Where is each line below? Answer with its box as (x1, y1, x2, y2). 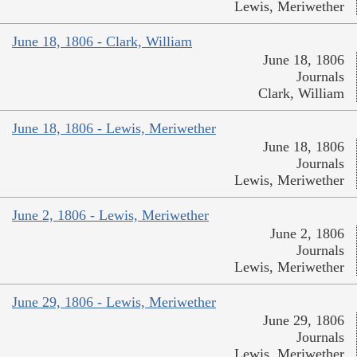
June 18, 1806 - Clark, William (12, 33, 192, 50)
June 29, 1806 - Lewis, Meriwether (12, 294, 216, 311)
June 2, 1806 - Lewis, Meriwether (12, 207, 209, 224)
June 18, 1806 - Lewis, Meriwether (12, 120, 216, 137)
